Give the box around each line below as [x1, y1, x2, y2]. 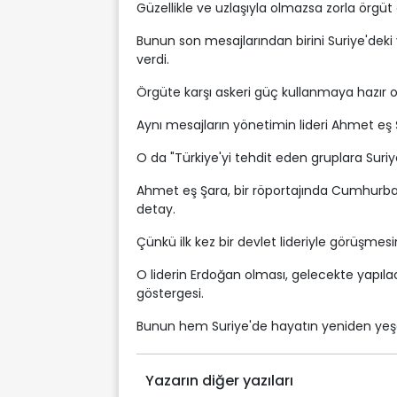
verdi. [136, 51, 169, 68]
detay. [136, 200, 175, 218]
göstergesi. [136, 284, 204, 302]
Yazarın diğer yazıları [145, 370, 293, 391]
